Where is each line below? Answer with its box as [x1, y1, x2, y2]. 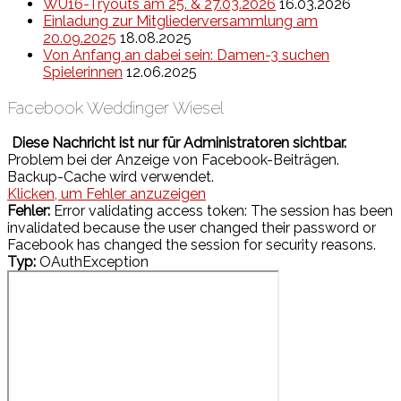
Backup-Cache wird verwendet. [7, 167, 214, 185]
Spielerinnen [43, 64, 123, 81]
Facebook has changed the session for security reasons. [7, 235, 376, 253]
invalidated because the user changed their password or [7, 218, 376, 236]
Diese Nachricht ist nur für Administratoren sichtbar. [12, 133, 346, 151]
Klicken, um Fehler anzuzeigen [7, 184, 206, 202]
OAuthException [36, 252, 149, 270]
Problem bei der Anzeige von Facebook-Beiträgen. [7, 150, 339, 168]
